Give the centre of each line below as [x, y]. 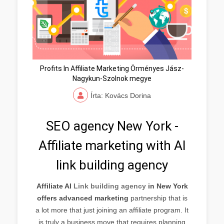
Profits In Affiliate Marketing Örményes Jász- [112, 68]
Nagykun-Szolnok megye [112, 78]
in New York [167, 186]
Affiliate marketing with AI [112, 145]
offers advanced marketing [82, 198]
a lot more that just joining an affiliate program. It [112, 210]
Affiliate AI [55, 186]
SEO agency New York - [112, 126]
